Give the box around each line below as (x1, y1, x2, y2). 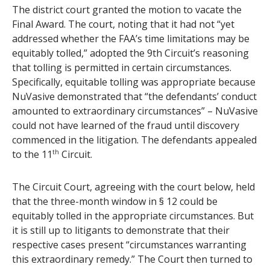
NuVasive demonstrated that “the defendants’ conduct (12, 90, 257, 104)
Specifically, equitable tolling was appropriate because (12, 75, 256, 89)
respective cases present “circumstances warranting (12, 238, 246, 252)
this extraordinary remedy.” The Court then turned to (12, 253, 253, 266)
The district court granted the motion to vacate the (12, 3, 242, 17)
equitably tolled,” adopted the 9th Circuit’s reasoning (12, 46, 249, 60)
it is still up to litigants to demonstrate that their (12, 224, 230, 237)
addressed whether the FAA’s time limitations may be (12, 32, 250, 46)
